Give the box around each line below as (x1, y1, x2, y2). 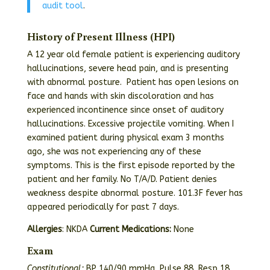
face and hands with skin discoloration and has (27, 91, 214, 101)
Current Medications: (89, 224, 171, 234)
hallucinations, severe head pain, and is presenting (27, 63, 228, 74)
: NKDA (61, 224, 90, 234)
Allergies (27, 224, 62, 234)
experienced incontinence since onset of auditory (27, 105, 224, 115)
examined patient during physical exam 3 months (27, 133, 224, 143)
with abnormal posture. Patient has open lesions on (27, 77, 239, 87)
